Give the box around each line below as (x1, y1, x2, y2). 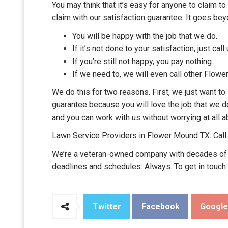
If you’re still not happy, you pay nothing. (72, 56, 213, 66)
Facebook (141, 202, 180, 211)
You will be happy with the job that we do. (72, 31, 217, 41)
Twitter (92, 202, 121, 211)
